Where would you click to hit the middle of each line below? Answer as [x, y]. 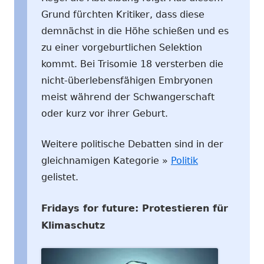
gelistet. [60, 177]
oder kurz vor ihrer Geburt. [105, 113]
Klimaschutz [73, 225]
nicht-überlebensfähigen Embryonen [127, 80]
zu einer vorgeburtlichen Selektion [122, 47]
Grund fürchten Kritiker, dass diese [123, 14]
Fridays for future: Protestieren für [135, 208]
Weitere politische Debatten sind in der [132, 144]
